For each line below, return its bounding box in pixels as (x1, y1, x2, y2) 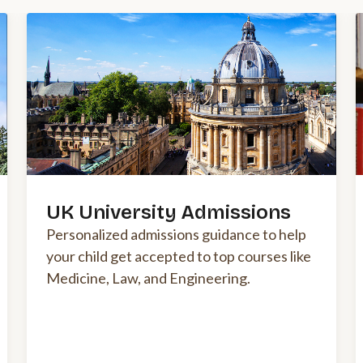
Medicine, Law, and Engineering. (46, 269, 250, 288)
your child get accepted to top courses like (46, 247, 311, 266)
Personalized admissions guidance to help (46, 225, 306, 244)
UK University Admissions (46, 201, 291, 224)
